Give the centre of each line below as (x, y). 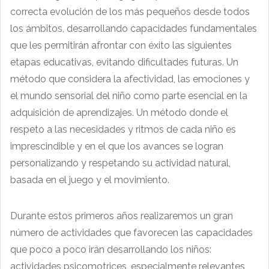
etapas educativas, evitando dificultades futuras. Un (124, 62)
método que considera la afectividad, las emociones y (130, 79)
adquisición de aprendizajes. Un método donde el (119, 113)
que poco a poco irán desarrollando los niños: (111, 250)
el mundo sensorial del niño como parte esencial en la (129, 96)
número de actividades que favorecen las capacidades (131, 233)
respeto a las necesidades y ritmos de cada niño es (123, 130)
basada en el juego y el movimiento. (90, 180)
